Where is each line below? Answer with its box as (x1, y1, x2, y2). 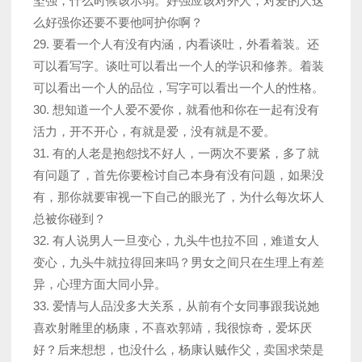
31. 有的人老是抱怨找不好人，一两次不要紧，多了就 (33, 146, 319, 161)
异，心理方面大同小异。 (33, 277, 166, 292)
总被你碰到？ (33, 212, 106, 226)
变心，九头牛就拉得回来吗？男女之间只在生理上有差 (33, 255, 324, 270)
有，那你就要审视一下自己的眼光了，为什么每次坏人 (33, 190, 324, 204)
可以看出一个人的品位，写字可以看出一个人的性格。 (33, 81, 324, 95)
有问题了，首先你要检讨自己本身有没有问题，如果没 (33, 168, 324, 183)
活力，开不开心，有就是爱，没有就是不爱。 (33, 124, 276, 139)
